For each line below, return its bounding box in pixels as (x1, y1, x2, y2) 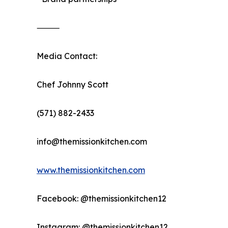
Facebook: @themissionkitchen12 (37, 193, 166, 204)
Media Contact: (37, 51, 97, 62)
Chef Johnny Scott (37, 79, 108, 90)
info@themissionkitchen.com (37, 136, 147, 147)
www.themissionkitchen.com (37, 165, 145, 176)
